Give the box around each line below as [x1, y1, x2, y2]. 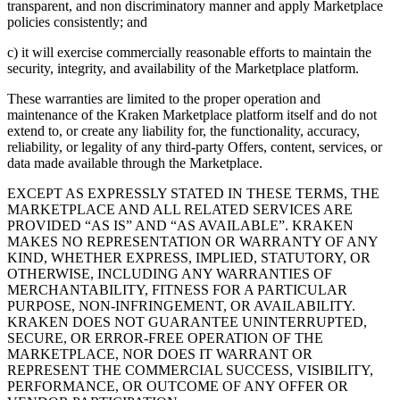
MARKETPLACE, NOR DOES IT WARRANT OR [7, 346, 312, 362]
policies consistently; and [7, 14, 147, 30]
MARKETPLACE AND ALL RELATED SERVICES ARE [7, 202, 353, 218]
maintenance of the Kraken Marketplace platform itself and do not [7, 107, 377, 123]
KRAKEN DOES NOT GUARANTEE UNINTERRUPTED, [7, 314, 367, 330]
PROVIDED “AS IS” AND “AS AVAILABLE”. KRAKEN [7, 218, 354, 234]
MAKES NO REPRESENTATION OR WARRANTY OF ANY [7, 234, 378, 250]
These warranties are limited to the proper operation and [7, 91, 321, 107]
